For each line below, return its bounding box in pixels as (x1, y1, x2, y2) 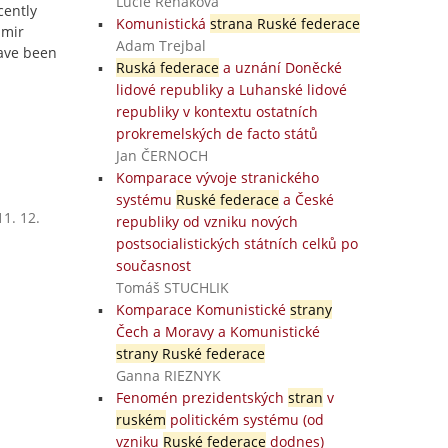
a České (278, 190, 334, 209)
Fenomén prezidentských (115, 388, 288, 407)
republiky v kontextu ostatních (115, 102, 318, 121)
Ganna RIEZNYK (115, 366, 221, 385)
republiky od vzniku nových (115, 212, 298, 231)
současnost (115, 256, 191, 275)
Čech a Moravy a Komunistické (115, 322, 320, 341)
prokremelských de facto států (115, 124, 318, 143)
